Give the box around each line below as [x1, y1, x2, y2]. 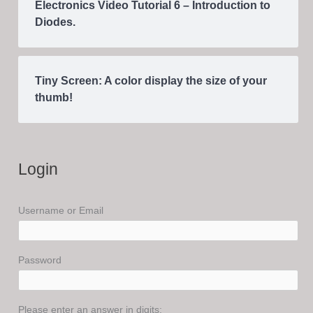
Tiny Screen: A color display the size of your [35, 75, 268, 87]
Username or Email [18, 205, 104, 216]
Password [18, 254, 62, 265]
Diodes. [35, 16, 76, 29]
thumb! [35, 92, 73, 104]
